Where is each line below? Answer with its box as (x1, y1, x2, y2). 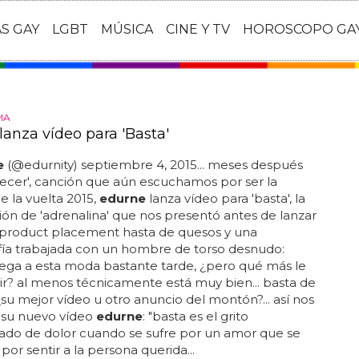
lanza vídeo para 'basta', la (145, 191, 305, 206)
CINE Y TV (166, 22, 230, 38)
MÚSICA (101, 22, 153, 38)
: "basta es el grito (142, 309, 248, 324)
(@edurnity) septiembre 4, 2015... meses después (3, 157, 303, 172)
